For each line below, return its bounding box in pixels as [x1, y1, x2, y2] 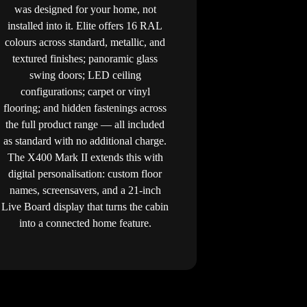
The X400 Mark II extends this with [7, 151, 163, 163]
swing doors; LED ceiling [29, 69, 141, 81]
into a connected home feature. [19, 217, 151, 229]
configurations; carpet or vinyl [20, 85, 150, 97]
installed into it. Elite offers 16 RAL [8, 19, 163, 32]
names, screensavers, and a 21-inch [9, 184, 161, 196]
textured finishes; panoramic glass [12, 52, 158, 64]
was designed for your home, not [14, 3, 156, 15]
